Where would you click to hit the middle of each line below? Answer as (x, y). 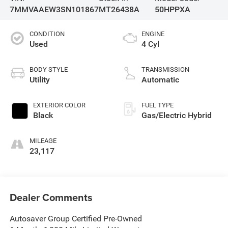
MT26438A (119, 9)
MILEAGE (43, 140)
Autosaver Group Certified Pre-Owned (76, 219)
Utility (39, 79)
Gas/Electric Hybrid (177, 115)
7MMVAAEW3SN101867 (54, 9)
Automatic (160, 79)
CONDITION (47, 34)
